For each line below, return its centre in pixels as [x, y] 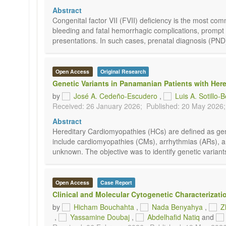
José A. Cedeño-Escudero [116, 96]
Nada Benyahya [177, 207]
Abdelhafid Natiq [174, 217]
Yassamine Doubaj [100, 217]
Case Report [116, 182]
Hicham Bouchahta [104, 207]
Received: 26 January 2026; [97, 106]
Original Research [123, 71]
